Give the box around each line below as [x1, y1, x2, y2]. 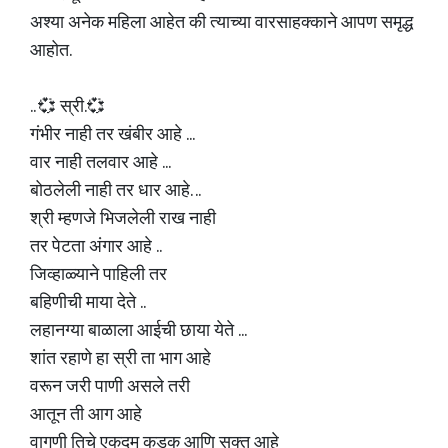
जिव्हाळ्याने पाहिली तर [30, 260, 167, 290]
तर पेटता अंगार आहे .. [30, 232, 162, 262]
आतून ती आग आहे [30, 400, 142, 430]
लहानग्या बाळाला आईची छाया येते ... [30, 316, 247, 346]
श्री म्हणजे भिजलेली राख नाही [30, 204, 216, 234]
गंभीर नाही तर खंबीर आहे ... [30, 120, 195, 150]
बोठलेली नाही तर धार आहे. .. [30, 176, 201, 206]
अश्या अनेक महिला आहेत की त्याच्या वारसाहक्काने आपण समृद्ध [30, 8, 413, 38]
